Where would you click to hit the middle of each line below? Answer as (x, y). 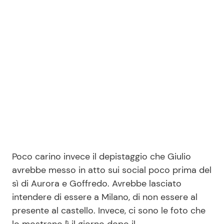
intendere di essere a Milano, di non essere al (105, 197)
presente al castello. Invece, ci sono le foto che (109, 210)
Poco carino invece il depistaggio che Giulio (101, 156)
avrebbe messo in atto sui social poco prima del (112, 170)
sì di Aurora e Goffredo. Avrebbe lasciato (97, 183)
